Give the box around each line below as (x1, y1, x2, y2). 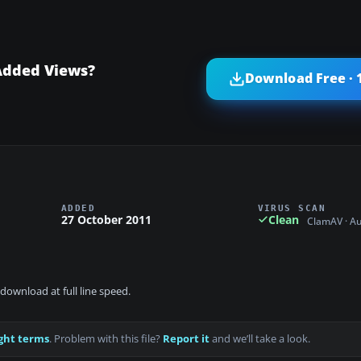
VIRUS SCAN (257, 202, 326, 213)
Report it (163, 332, 210, 346)
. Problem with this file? (49, 332, 163, 346)
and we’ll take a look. (210, 332, 310, 346)
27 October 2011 (61, 211, 151, 227)
